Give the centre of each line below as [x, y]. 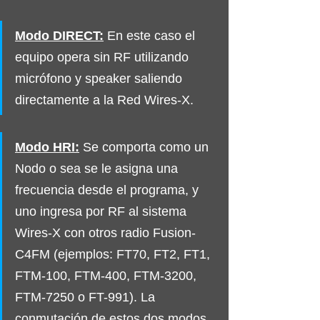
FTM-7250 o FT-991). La [87, 297]
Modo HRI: [47, 147]
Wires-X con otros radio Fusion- [105, 232]
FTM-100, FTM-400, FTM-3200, [107, 275]
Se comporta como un [147, 147]
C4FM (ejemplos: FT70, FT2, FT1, [114, 254]
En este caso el [153, 35]
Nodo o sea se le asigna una [98, 168]
